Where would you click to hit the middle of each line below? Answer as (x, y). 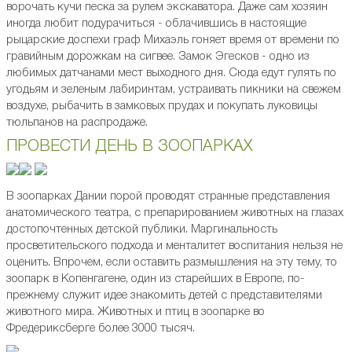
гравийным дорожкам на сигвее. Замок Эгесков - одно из (158, 57)
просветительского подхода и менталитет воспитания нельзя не (174, 246)
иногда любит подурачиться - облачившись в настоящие (156, 24)
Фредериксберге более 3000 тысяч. (102, 329)
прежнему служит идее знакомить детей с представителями (164, 296)
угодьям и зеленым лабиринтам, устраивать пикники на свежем (174, 90)
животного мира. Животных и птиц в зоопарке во (136, 312)
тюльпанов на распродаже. (77, 123)
